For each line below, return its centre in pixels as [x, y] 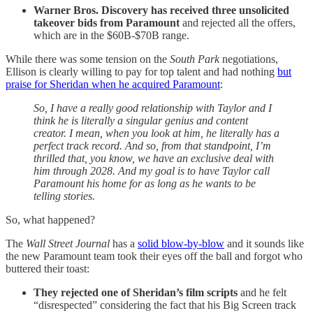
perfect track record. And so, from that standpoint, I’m [152, 145]
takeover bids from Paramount [108, 22]
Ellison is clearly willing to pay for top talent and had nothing [141, 71]
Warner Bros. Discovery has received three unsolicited [161, 10]
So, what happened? [50, 219]
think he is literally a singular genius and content [141, 120]
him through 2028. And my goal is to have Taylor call [152, 170]
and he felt [262, 292]
